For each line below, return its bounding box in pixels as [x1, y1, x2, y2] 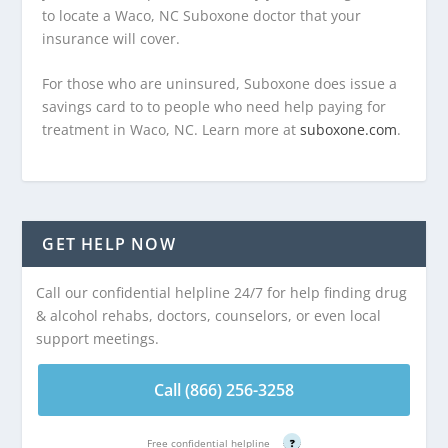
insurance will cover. [42, 28, 181, 48]
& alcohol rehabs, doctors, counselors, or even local [36, 306, 382, 326]
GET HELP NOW [42, 233, 176, 256]
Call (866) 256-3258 [154, 379, 294, 402]
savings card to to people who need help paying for [42, 97, 387, 117]
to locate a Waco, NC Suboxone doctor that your [42, 5, 362, 25]
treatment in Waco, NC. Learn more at [42, 120, 301, 140]
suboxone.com [300, 120, 398, 140]
